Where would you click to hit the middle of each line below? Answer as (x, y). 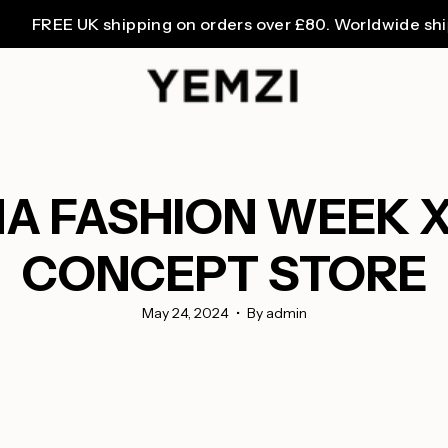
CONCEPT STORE (224, 273)
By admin (276, 313)
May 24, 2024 (185, 313)
